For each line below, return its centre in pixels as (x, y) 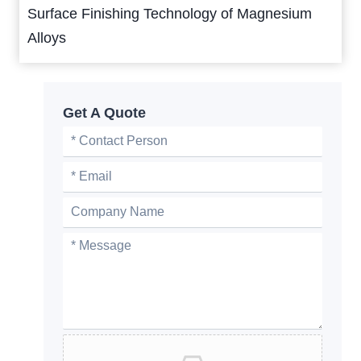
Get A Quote (104, 112)
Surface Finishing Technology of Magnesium (170, 13)
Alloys (47, 37)
